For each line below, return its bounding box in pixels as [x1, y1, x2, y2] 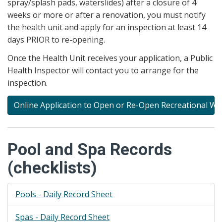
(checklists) [7, 157, 97, 177]
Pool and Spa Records [7, 139, 172, 159]
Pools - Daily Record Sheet [15, 189, 112, 200]
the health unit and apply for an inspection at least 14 [7, 21, 206, 33]
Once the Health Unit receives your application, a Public [7, 53, 213, 63]
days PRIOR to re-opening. [7, 34, 105, 45]
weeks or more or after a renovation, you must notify [7, 9, 206, 20]
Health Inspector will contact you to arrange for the [7, 65, 199, 76]
